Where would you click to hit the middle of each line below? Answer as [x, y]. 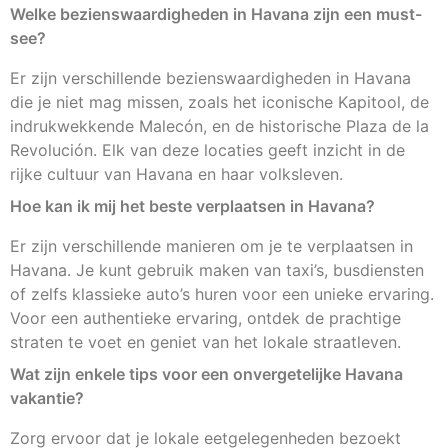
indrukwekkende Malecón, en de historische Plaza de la [219, 126]
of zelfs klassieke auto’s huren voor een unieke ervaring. [222, 294]
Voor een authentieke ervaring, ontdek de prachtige [205, 318]
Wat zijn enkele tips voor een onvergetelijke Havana [206, 374]
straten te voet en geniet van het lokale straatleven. [205, 342]
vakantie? [47, 398]
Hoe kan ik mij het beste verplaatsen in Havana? [192, 206]
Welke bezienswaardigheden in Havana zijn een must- [216, 14]
